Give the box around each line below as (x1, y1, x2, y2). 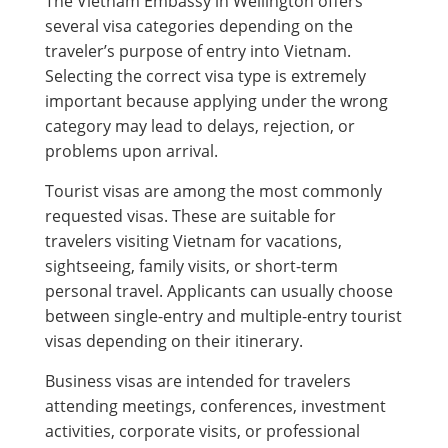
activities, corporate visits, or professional (45, 419, 360, 442)
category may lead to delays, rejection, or (45, 114, 355, 137)
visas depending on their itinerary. (45, 329, 303, 352)
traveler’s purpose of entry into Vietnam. (45, 39, 351, 62)
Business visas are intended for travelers (45, 369, 351, 392)
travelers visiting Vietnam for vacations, (45, 229, 342, 252)
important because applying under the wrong (45, 89, 388, 112)
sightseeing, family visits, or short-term (45, 254, 338, 277)
